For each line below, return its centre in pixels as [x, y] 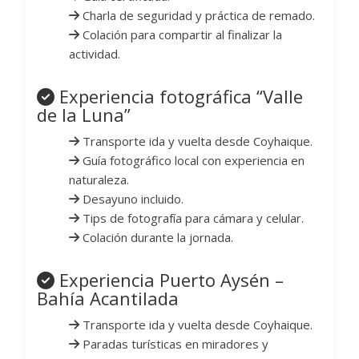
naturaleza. [99, 180]
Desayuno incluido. [131, 199]
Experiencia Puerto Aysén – [169, 280]
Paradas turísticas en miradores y [174, 344]
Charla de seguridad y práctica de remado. [197, 16]
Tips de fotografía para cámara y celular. [192, 218]
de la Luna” [84, 115]
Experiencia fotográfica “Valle [179, 97]
